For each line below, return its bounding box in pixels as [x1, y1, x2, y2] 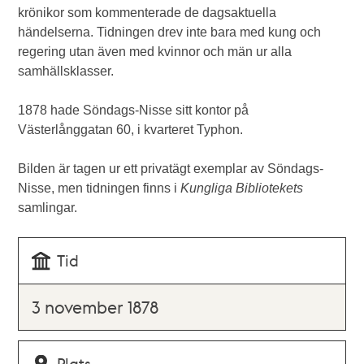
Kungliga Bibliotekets [180, 181, 304, 195]
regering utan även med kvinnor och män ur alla [18, 45, 292, 58]
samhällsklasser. [18, 64, 115, 78]
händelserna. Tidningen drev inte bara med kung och [18, 25, 322, 39]
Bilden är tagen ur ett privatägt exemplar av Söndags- [18, 162, 324, 175]
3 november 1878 [32, 296, 160, 318]
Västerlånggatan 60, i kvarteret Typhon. [18, 123, 244, 136]
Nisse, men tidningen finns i [18, 181, 181, 195]
